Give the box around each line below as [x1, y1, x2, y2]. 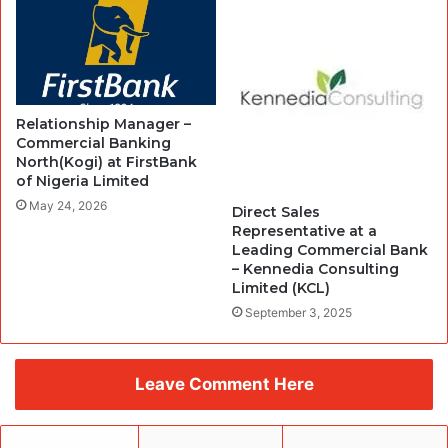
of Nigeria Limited [16, 172, 149, 191]
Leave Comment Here [134, 373, 314, 394]
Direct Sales [232, 202, 320, 221]
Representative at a [232, 221, 377, 240]
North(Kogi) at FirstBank [16, 153, 197, 172]
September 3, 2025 [245, 304, 352, 320]
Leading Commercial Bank [232, 240, 428, 259]
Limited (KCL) [232, 278, 330, 297]
